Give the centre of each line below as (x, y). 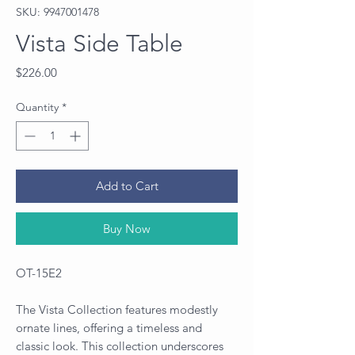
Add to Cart (127, 185)
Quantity (37, 107)
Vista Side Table (99, 43)
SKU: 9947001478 (57, 11)
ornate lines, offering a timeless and (109, 327)
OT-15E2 (39, 273)
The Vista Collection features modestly (117, 309)
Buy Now (127, 228)
